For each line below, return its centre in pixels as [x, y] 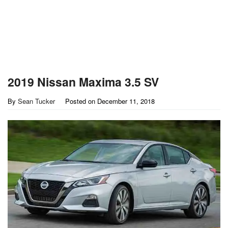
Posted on [81, 101]
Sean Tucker [36, 101]
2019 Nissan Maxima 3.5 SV [83, 82]
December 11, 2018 [126, 101]
